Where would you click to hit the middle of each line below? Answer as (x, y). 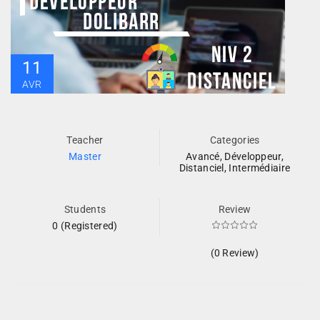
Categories (235, 140)
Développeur (253, 156)
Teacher (85, 140)
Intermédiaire (260, 168)
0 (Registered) (85, 226)
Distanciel (201, 168)
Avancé (202, 156)
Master (85, 156)
